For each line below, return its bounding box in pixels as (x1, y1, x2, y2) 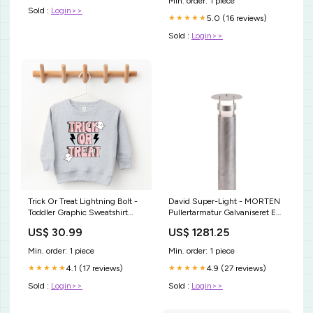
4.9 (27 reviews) (207, 263, 266, 273)
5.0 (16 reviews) (207, 13, 267, 23)
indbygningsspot (168, 218, 230, 228)
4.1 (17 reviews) (66, 263, 123, 273)
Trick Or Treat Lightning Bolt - (28, 196, 138, 206)
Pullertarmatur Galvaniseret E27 (168, 207, 285, 217)
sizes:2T (28, 218, 58, 228)
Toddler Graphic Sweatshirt (28, 207, 128, 217)
